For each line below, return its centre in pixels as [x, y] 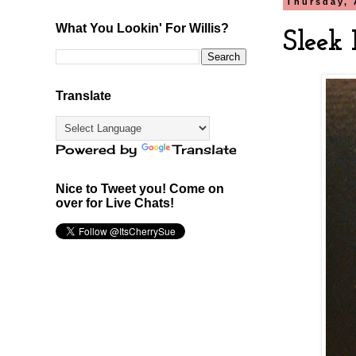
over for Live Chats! [115, 203]
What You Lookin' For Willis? [142, 28]
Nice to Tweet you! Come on [140, 188]
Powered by [99, 149]
